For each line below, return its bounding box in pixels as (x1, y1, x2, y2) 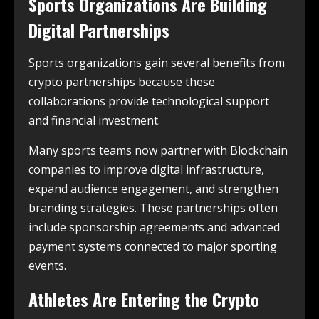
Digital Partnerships (28, 16, 169, 43)
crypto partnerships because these (28, 73, 215, 90)
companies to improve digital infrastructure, (28, 161, 264, 177)
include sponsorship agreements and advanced (28, 219, 280, 235)
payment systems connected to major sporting (28, 238, 277, 254)
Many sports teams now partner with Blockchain (28, 142, 288, 158)
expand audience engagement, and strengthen (28, 180, 278, 197)
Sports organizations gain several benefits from (28, 54, 285, 70)
